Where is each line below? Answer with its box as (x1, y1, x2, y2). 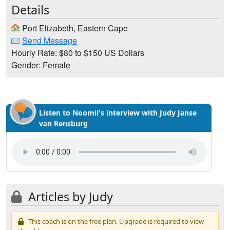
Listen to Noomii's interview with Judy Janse (39, 108, 197, 118)
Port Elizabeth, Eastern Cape (22, 22, 128, 34)
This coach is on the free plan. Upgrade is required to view (27, 217, 204, 226)
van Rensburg (39, 119, 88, 128)
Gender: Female (11, 59, 70, 71)
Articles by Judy (25, 188, 113, 205)
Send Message (22, 34, 77, 46)
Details (11, 2, 49, 18)
